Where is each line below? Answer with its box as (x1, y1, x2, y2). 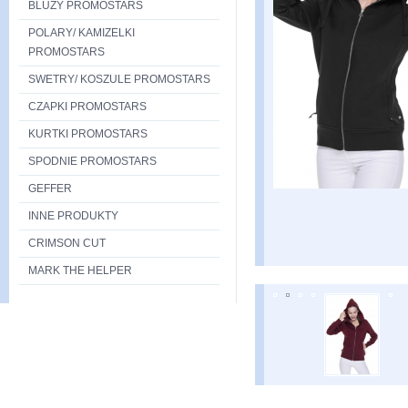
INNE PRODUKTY (28, 209, 118, 222)
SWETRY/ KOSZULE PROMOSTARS (28, 73, 210, 86)
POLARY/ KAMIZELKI (28, 26, 135, 39)
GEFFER (28, 182, 72, 195)
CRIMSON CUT (28, 237, 106, 250)
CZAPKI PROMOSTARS (28, 100, 147, 113)
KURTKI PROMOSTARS (28, 127, 148, 140)
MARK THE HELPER (28, 264, 132, 277)
